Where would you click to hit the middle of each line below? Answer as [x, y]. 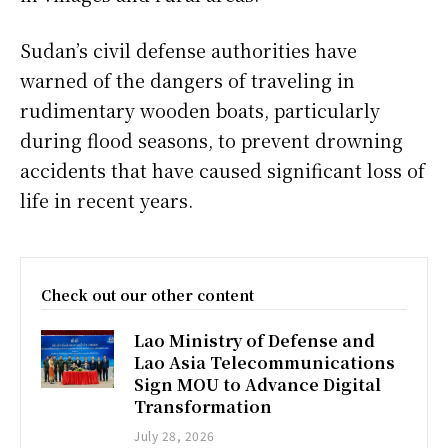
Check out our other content [147, 294]
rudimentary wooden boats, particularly [200, 109]
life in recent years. [106, 199]
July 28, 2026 [174, 435]
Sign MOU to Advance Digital [258, 384]
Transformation [203, 406]
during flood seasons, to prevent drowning [211, 139]
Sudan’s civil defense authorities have [188, 49]
